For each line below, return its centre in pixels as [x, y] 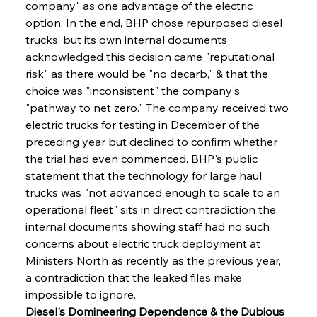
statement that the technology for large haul [145, 175]
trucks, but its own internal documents [127, 39]
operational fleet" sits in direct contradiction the [152, 209]
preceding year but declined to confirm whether [152, 141]
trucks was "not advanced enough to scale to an [154, 192]
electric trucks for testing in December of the [144, 124]
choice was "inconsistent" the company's [134, 90]
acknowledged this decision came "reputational [151, 56]
